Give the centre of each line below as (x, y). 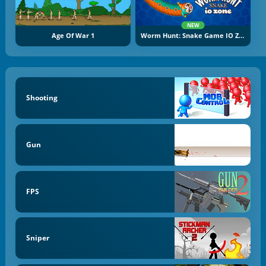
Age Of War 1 (73, 35)
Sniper (37, 238)
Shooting (42, 98)
